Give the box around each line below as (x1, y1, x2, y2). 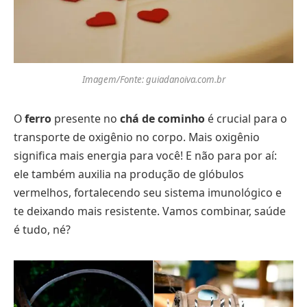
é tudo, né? (14, 221, 71, 237)
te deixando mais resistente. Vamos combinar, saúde (14, 203, 286, 219)
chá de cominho (120, 110, 205, 126)
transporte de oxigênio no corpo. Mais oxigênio (14, 129, 260, 145)
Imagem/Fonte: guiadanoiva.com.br (82, 73, 225, 86)
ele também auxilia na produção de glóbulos (14, 166, 244, 182)
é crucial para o (205, 110, 287, 126)
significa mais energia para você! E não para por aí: (14, 147, 277, 163)
